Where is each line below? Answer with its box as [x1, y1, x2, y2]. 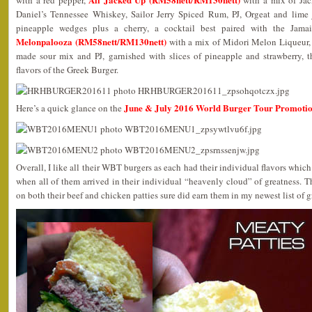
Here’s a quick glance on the [16, 102, 124, 114]
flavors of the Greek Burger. [16, 63, 118, 76]
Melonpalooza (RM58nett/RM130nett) [16, 35, 166, 48]
